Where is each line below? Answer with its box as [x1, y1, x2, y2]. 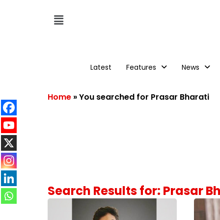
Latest [90, 62, 111, 72]
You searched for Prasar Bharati [79, 91, 209, 103]
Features [126, 62, 156, 72]
